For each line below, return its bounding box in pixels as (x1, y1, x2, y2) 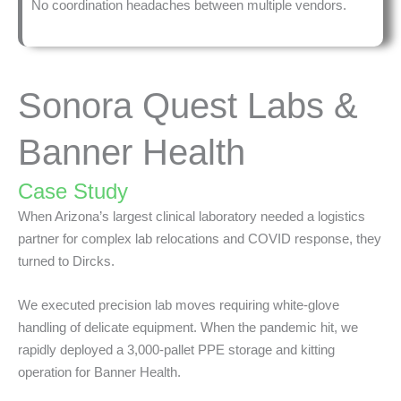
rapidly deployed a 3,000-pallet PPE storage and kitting (18, 341, 335, 357)
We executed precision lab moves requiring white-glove (18, 296, 339, 312)
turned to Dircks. (18, 252, 115, 269)
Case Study (18, 178, 128, 203)
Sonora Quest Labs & (18, 85, 358, 125)
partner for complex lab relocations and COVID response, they (18, 230, 381, 246)
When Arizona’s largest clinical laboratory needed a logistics (18, 208, 365, 224)
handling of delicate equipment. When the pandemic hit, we (18, 319, 358, 335)
